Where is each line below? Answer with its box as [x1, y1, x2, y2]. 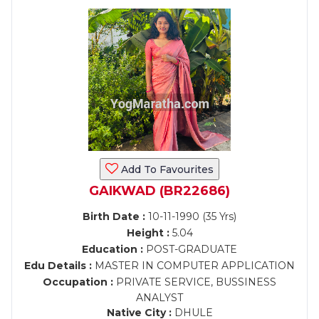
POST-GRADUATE [143, 243, 237, 256]
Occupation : [43, 276, 113, 288]
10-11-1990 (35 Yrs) [145, 210, 236, 223]
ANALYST [136, 291, 183, 304]
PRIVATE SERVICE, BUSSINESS [113, 276, 276, 288]
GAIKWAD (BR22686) [89, 183, 230, 199]
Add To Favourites [118, 163, 214, 176]
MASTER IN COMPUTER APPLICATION [92, 259, 295, 272]
